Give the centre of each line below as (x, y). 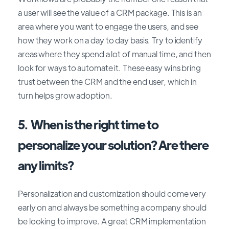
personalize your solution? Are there (113, 144)
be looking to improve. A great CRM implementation (112, 221)
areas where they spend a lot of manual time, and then (114, 54)
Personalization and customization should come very (112, 194)
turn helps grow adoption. (65, 96)
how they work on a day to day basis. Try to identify (110, 40)
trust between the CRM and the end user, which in (108, 82)
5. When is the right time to (88, 124)
